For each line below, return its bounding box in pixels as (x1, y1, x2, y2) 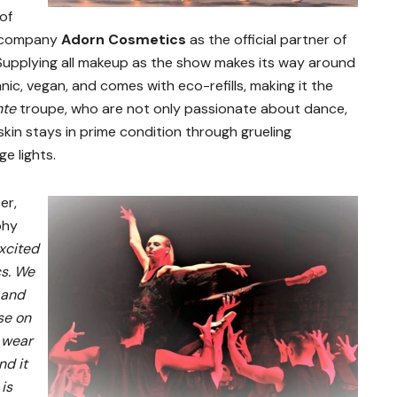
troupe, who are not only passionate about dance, (16, 99, 347, 119)
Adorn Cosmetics (61, 30, 186, 50)
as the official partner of (186, 30, 346, 50)
